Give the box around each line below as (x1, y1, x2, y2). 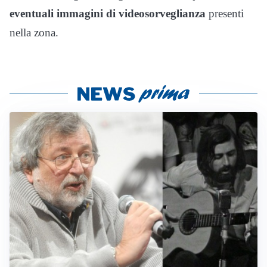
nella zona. (10, 26, 58, 39)
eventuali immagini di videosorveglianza (10, 7, 206, 20)
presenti (206, 7, 244, 20)
